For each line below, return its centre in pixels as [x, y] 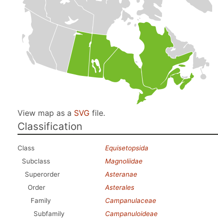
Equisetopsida [127, 148]
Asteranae [121, 174]
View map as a [46, 113]
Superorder [42, 174]
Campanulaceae [131, 200]
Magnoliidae [124, 161]
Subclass [36, 161]
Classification [50, 126]
